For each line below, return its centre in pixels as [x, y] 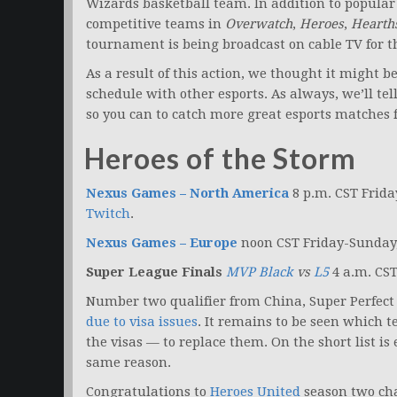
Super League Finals [156, 272]
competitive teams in [156, 24]
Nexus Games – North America [187, 194]
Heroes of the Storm [220, 159]
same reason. [128, 363]
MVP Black [260, 272]
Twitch [108, 214]
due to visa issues [142, 322]
